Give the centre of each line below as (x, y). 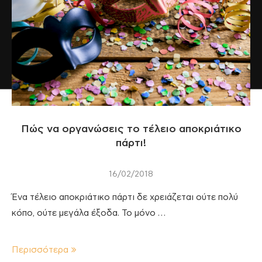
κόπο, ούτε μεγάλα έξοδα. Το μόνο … (89, 213)
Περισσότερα (40, 250)
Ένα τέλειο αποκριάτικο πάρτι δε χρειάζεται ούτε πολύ (125, 197)
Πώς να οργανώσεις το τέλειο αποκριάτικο (131, 129)
